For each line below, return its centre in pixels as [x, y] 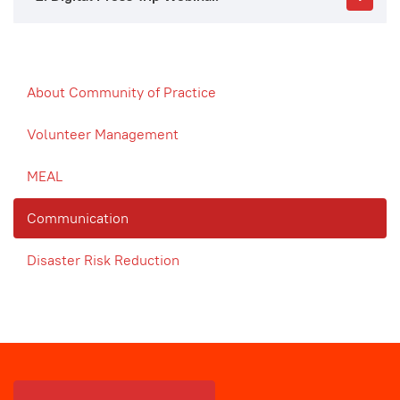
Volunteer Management [103, 134]
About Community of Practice [121, 92]
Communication [78, 218]
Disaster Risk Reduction [103, 260]
